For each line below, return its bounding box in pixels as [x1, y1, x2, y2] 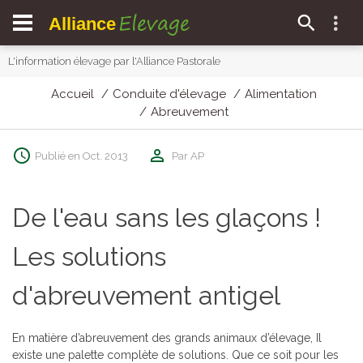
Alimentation [244, 87, 317, 101]
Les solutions [12, 241, 166, 271]
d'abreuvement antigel [12, 280, 280, 310]
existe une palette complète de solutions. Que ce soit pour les [12, 348, 339, 361]
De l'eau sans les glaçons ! [12, 203, 321, 233]
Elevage [118, 6, 190, 40]
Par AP [172, 149, 204, 162]
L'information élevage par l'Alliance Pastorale [8, 55, 220, 67]
